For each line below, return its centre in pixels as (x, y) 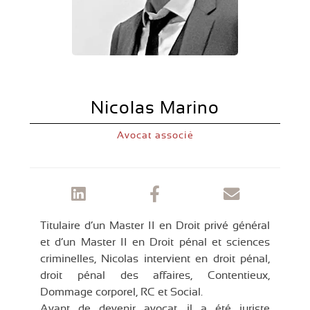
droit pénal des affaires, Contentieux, (155, 276)
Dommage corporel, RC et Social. (121, 292)
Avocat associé (155, 136)
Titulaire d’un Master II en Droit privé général (155, 226)
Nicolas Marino (155, 109)
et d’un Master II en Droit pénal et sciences (155, 243)
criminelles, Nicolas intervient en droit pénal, (155, 259)
